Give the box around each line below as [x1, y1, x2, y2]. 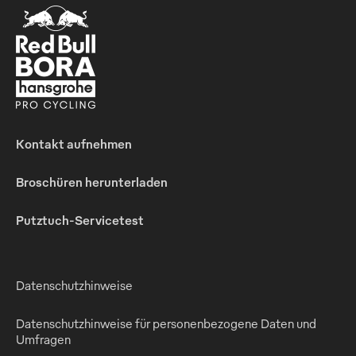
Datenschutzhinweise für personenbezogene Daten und [16, 315, 316, 331]
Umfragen [16, 331, 71, 347]
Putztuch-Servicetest [16, 211, 144, 228]
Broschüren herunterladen [16, 173, 168, 190]
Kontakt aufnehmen [16, 135, 132, 152]
